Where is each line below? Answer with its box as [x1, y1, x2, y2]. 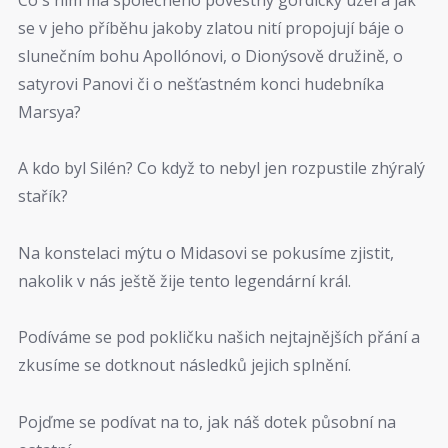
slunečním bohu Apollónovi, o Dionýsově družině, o [18, 44, 403, 67]
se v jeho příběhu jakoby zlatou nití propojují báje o [18, 16, 404, 39]
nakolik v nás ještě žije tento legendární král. [18, 269, 351, 292]
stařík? [18, 185, 68, 208]
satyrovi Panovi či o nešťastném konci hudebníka [18, 72, 384, 95]
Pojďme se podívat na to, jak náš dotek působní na [18, 410, 396, 433]
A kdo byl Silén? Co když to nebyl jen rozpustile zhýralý [18, 157, 425, 180]
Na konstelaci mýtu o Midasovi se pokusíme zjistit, [18, 241, 394, 264]
